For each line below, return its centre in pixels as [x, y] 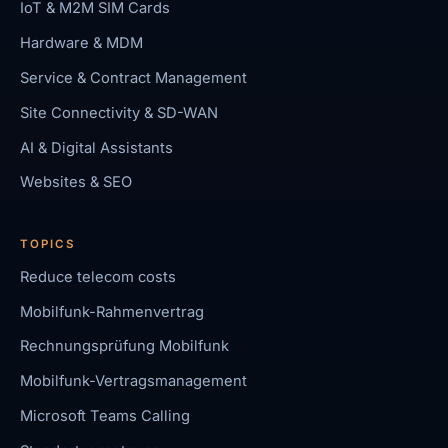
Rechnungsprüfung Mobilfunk [125, 346]
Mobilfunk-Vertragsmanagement [134, 381]
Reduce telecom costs [98, 276]
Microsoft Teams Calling [105, 416]
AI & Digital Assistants [97, 147]
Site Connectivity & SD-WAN [119, 112]
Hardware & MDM [82, 43]
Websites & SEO [76, 182]
